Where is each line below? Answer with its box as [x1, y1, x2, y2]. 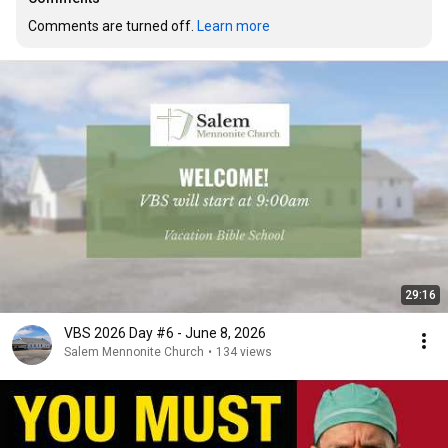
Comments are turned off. [28, 18, 197, 34]
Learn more [197, 18, 270, 34]
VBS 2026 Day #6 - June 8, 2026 [64, 325, 266, 341]
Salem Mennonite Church [64, 345, 204, 359]
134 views [216, 345, 272, 359]
